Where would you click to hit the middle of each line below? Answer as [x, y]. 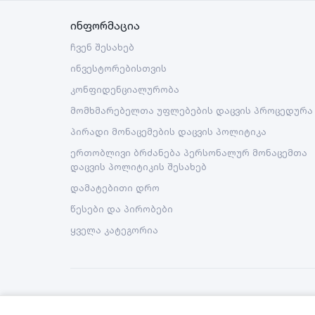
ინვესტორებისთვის [118, 68]
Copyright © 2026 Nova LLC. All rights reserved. [164, 305]
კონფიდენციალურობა [125, 89]
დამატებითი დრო [115, 188]
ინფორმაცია [105, 25]
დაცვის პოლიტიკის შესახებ [139, 167]
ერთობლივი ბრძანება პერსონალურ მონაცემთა [189, 153]
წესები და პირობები [122, 209]
